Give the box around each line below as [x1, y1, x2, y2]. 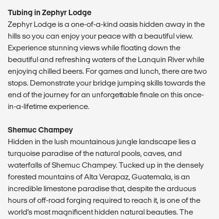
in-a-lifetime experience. [8, 102, 89, 110]
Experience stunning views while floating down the [8, 43, 180, 52]
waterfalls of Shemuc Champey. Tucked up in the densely [8, 160, 204, 169]
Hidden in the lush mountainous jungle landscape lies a [8, 137, 196, 146]
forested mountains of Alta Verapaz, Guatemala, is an [8, 172, 190, 181]
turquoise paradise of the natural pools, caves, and [8, 149, 182, 157]
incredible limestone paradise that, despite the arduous [8, 184, 196, 193]
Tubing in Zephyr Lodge [8, 8, 91, 17]
